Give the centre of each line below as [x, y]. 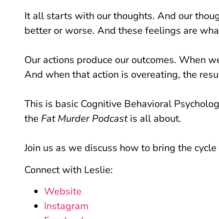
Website [63, 191]
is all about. [154, 119]
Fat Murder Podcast [84, 119]
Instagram [66, 206]
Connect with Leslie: [69, 170]
